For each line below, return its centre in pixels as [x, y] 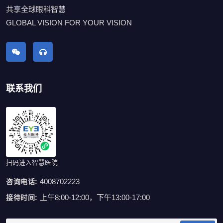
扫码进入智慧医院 [32, 162]
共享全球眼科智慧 [36, 9]
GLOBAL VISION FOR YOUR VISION [69, 23]
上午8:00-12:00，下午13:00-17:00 [95, 197]
